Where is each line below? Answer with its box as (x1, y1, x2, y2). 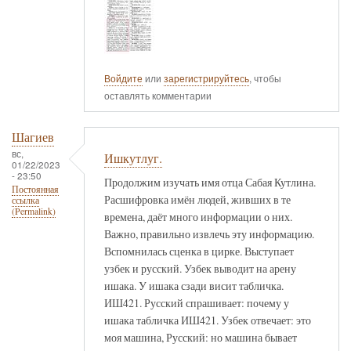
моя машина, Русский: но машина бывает (104, 329, 297, 345)
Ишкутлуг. (104, 149, 162, 167)
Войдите (104, 71, 143, 85)
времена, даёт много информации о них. (104, 208, 292, 224)
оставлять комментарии (104, 88, 212, 103)
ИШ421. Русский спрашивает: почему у (104, 295, 289, 310)
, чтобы (249, 71, 281, 85)
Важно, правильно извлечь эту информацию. (104, 226, 314, 241)
